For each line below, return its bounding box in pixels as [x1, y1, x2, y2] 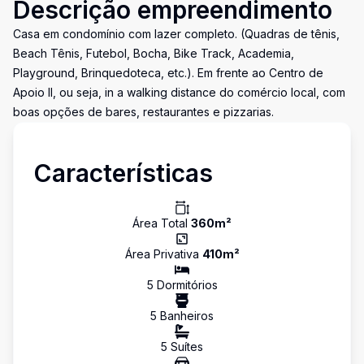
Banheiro [157, 309, 208, 323]
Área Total [132, 216, 191, 230]
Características [33, 158, 213, 188]
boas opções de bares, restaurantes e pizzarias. [13, 105, 274, 119]
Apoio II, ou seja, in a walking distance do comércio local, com [13, 85, 345, 99]
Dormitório [153, 278, 212, 292]
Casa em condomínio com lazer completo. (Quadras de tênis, [13, 27, 340, 41]
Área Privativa [124, 247, 202, 261]
